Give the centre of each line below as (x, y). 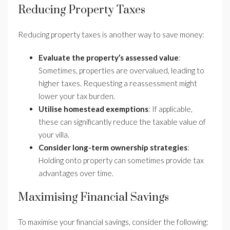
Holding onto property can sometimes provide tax (121, 160)
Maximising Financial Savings (93, 198)
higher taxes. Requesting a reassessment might (118, 83)
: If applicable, (170, 109)
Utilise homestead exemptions (93, 109)
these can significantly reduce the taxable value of (122, 122)
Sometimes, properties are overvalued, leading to (121, 71)
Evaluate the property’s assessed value (109, 58)
